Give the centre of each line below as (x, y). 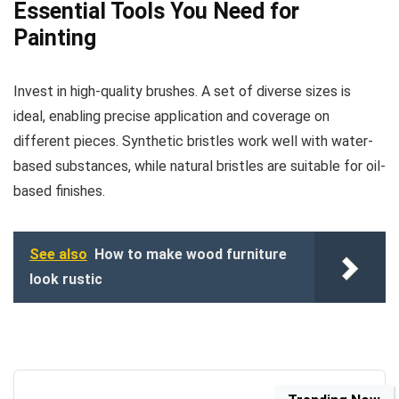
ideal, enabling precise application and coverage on (171, 116)
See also (58, 254)
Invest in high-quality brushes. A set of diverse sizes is (182, 91)
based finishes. (59, 191)
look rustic (66, 279)
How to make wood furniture (191, 254)
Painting (55, 37)
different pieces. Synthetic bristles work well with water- (193, 141)
